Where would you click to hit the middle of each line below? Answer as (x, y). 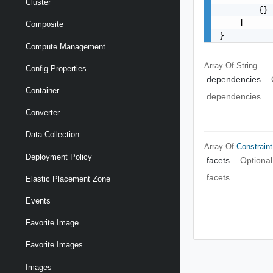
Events (38, 200)
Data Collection (52, 135)
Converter (43, 113)
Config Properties (56, 68)
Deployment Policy (59, 157)
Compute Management (66, 46)
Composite (44, 24)
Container (42, 91)
